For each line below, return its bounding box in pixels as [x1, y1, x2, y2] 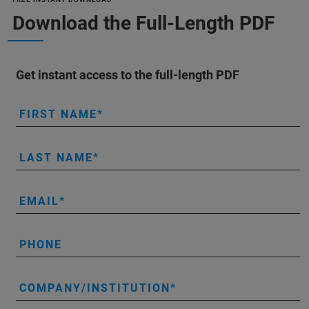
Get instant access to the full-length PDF [16, 67, 239, 82]
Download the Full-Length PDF [12, 11, 275, 34]
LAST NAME [19, 150, 93, 164]
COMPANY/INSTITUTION [19, 281, 170, 295]
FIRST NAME [19, 107, 97, 121]
